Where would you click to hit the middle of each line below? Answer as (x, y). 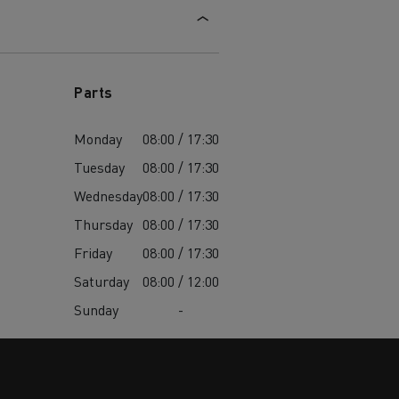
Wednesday (109, 196)
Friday (94, 253)
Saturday (102, 281)
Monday (98, 139)
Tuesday (100, 167)
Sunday (97, 310)
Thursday (104, 224)
